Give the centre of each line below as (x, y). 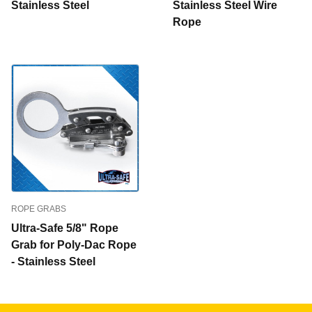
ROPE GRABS (39, 209)
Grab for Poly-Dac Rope (74, 245)
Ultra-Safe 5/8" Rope (65, 228)
